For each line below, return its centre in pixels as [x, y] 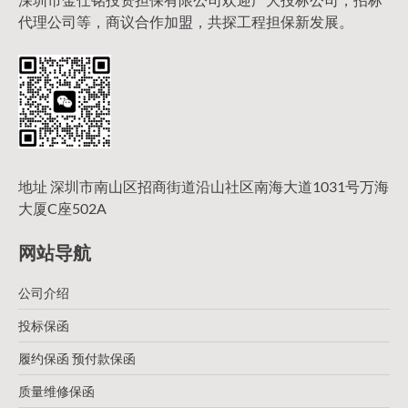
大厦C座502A [62, 209]
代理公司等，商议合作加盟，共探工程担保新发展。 [186, 21]
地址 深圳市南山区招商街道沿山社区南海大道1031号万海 [204, 187]
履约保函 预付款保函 [77, 359]
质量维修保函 [56, 392]
